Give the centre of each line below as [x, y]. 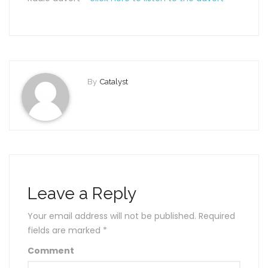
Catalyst [114, 82]
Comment [51, 251]
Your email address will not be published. [112, 216]
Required [216, 216]
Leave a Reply [82, 194]
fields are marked [65, 231]
